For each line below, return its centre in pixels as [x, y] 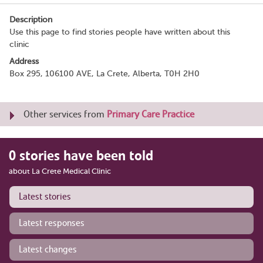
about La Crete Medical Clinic [60, 171]
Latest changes [48, 249]
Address [24, 61]
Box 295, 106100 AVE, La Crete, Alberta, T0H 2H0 [104, 73]
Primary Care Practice [151, 114]
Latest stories [45, 196]
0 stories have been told [81, 155]
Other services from [65, 114]
